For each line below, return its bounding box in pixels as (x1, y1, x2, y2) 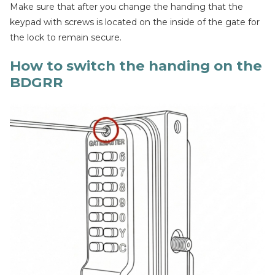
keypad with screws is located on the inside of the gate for (10, 17, 260, 28)
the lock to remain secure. (10, 32, 122, 43)
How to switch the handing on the (10, 57, 262, 74)
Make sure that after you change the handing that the (10, 1, 243, 12)
